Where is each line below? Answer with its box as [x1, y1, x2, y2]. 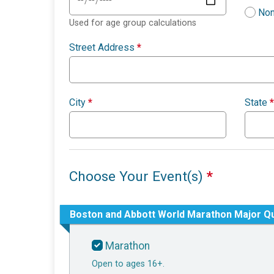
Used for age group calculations [69, 18, 196, 29]
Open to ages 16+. [92, 259, 165, 270]
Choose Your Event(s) [69, 168, 207, 185]
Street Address [69, 42, 137, 54]
